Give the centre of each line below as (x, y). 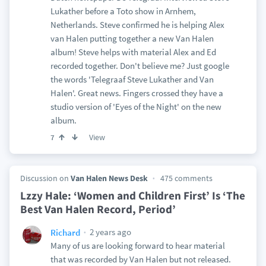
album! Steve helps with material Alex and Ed (133, 52)
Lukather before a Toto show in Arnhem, (123, 11)
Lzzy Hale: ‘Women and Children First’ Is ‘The (132, 195)
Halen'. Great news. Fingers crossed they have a (137, 93)
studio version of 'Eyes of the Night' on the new (136, 107)
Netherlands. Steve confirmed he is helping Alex (137, 25)
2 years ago (109, 232)
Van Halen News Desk (109, 178)
